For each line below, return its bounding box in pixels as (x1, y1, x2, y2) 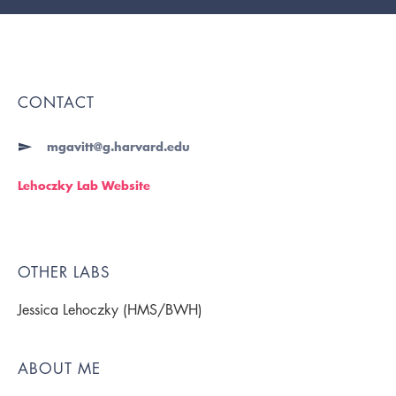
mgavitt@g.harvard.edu (47, 138, 190, 156)
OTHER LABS (18, 263, 110, 282)
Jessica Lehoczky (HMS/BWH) (18, 301, 202, 319)
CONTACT (18, 93, 95, 112)
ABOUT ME (18, 359, 101, 378)
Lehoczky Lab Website (18, 177, 150, 194)
